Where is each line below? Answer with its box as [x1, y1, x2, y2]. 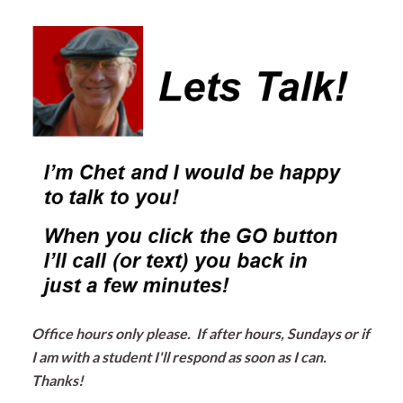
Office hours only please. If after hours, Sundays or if [31, 324, 370, 342]
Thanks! [31, 371, 84, 389]
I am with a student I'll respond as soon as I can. [31, 347, 329, 365]
